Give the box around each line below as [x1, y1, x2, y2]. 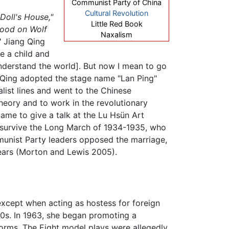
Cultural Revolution [85, 9, 148, 18]
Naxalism [101, 30, 132, 39]
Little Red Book [90, 19, 143, 29]
